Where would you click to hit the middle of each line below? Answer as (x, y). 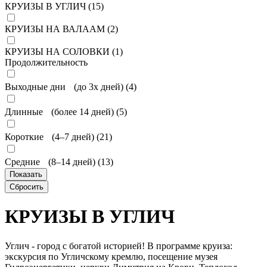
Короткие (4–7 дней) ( (52, 137)
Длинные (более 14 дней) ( (62, 112)
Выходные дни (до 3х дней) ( (67, 87)
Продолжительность (46, 62)
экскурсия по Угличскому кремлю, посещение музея (111, 256)
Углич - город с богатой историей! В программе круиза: (119, 246)
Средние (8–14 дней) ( (53, 162)
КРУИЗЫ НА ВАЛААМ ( (58, 29)
